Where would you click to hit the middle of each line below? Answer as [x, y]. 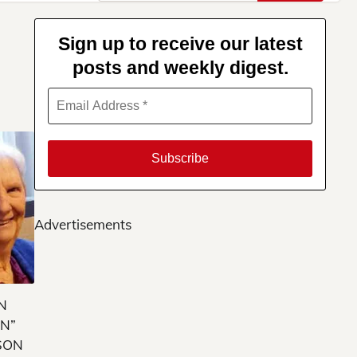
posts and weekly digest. [180, 68]
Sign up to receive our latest [180, 44]
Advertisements [83, 225]
